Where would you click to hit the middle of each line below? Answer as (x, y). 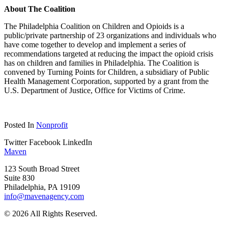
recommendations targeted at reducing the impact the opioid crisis (109, 53)
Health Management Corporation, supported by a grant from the (106, 81)
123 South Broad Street (42, 168)
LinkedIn (77, 142)
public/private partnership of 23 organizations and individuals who (110, 35)
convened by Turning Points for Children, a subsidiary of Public (107, 72)
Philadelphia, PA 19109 (42, 187)
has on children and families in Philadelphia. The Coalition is (102, 63)
